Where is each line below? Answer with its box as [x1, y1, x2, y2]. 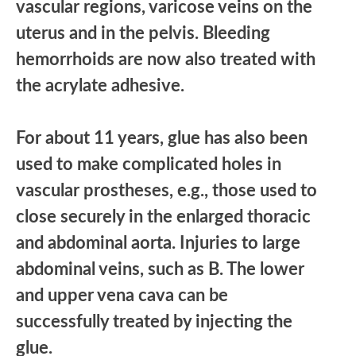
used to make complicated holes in [16, 155, 281, 173]
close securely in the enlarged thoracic [16, 207, 311, 226]
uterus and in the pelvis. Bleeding [16, 24, 270, 42]
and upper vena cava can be [16, 286, 228, 304]
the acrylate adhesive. [16, 76, 184, 95]
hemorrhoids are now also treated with [16, 50, 315, 68]
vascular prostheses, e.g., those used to [16, 181, 317, 199]
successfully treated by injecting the [16, 312, 292, 331]
